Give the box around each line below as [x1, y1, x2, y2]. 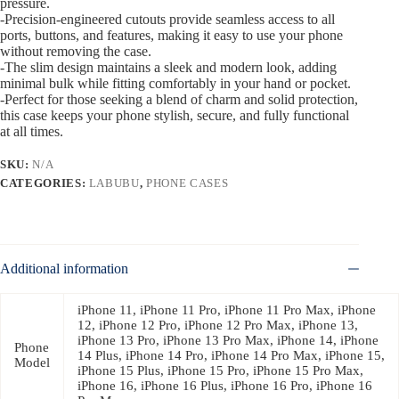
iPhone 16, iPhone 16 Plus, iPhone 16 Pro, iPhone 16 [77, 379, 372, 394]
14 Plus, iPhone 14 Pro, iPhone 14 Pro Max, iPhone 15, [77, 348, 385, 363]
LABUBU [88, 176, 140, 191]
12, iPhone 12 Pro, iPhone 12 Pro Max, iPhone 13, [77, 318, 358, 333]
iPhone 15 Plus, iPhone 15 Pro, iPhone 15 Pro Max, [77, 363, 363, 379]
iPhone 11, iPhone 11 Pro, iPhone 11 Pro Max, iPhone [77, 303, 376, 318]
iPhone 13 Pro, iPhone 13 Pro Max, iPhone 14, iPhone [77, 333, 379, 348]
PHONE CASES [146, 176, 229, 191]
